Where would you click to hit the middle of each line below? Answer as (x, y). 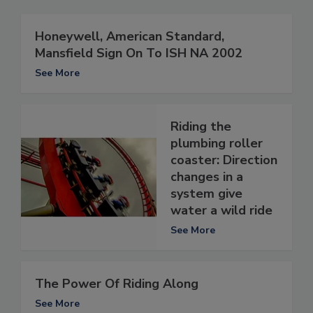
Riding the (201, 127)
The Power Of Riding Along (117, 284)
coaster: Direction (224, 160)
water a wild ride (221, 211)
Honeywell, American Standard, (130, 37)
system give (206, 194)
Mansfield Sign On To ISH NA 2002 (139, 53)
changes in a (207, 177)
